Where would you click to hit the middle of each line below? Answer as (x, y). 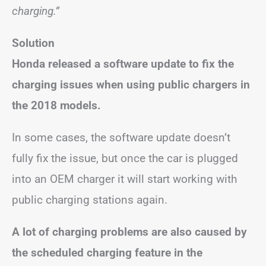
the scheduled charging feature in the (107, 252)
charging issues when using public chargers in (131, 84)
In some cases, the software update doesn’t (121, 137)
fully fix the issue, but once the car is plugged (125, 158)
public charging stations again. (90, 199)
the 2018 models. (56, 105)
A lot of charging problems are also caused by (129, 232)
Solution (33, 43)
